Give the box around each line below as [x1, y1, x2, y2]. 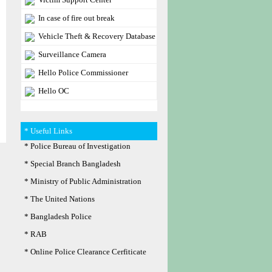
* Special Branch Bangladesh [24, 159, 121, 168]
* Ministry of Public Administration [24, 177, 141, 186]
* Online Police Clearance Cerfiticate [24, 247, 146, 256]
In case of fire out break [38, 13, 115, 22]
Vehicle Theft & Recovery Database [38, 32, 155, 41]
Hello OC [38, 86, 69, 95]
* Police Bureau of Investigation [24, 141, 131, 151]
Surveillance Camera [38, 50, 106, 59]
